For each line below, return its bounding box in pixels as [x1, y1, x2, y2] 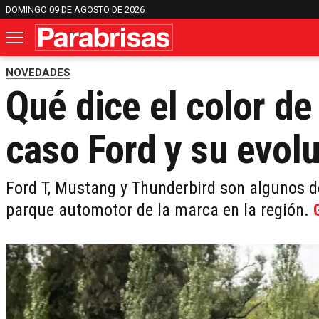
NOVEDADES [6, 66, 70, 80]
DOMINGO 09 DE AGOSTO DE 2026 [6, 4, 145, 15]
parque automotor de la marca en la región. [6, 200, 313, 221]
